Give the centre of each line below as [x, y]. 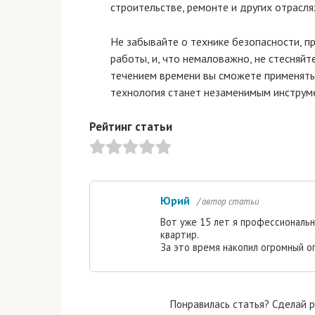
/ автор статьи [228, 202]
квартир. [180, 235]
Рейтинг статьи [131, 127]
